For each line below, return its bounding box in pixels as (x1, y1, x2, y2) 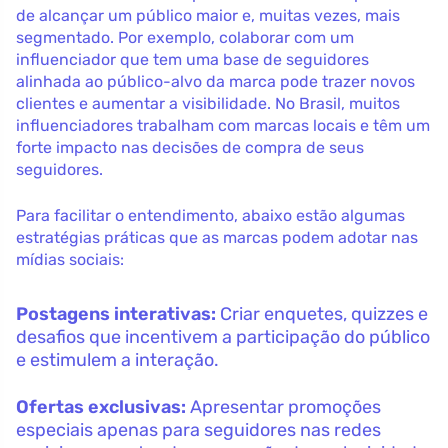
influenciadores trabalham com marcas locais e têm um (16, 115, 430, 135)
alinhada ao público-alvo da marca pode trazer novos (16, 71, 415, 91)
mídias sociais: (16, 249, 124, 269)
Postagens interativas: (16, 302, 216, 325)
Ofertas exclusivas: (16, 395, 186, 418)
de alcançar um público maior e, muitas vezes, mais (16, 5, 400, 25)
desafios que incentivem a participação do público (16, 325, 430, 348)
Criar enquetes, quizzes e (216, 302, 428, 325)
